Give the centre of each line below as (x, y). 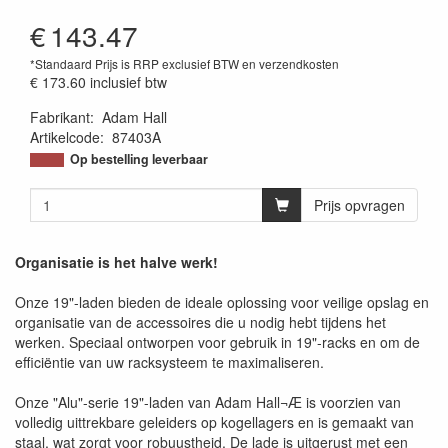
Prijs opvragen (359, 205)
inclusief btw (128, 82)
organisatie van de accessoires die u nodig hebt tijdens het (200, 322)
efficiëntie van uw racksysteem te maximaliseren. (169, 362)
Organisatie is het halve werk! (116, 262)
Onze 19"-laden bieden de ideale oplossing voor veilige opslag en (222, 302)
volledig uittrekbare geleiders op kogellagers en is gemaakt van (214, 422)
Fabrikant (60, 117)
